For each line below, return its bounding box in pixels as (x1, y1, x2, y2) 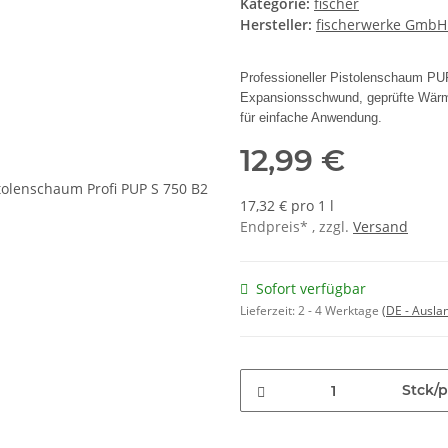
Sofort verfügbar (256, 279, 366, 299)
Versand (353, 217, 408, 237)
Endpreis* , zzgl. (240, 217, 353, 237)
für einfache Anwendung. (240, 110, 382, 126)
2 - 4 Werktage (298, 302, 382, 320)
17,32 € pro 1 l (240, 196, 334, 216)
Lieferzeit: (240, 302, 298, 320)
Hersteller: (240, 15, 312, 35)
